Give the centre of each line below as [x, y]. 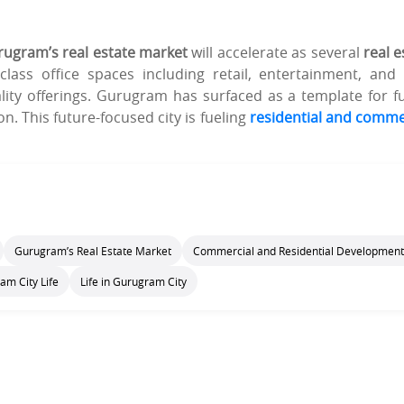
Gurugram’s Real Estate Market [93, 251]
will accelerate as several [275, 53]
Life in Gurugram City [133, 282]
